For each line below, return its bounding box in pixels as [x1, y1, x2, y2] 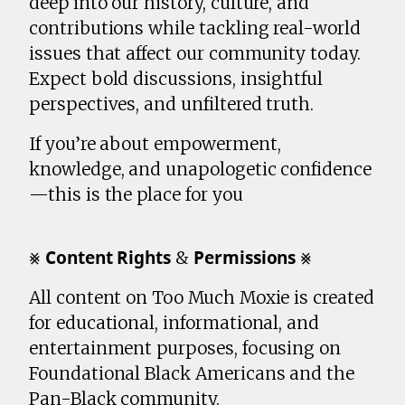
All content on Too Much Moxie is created [29, 287, 374, 309]
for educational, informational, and [29, 312, 320, 334]
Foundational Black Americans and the [29, 363, 355, 385]
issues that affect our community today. [29, 42, 361, 65]
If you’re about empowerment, [29, 133, 281, 155]
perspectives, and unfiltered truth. [29, 93, 315, 116]
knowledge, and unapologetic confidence [29, 158, 372, 181]
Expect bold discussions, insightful [29, 68, 324, 90]
